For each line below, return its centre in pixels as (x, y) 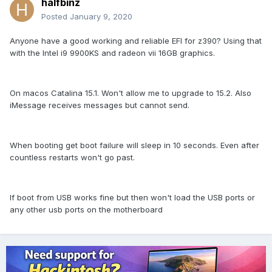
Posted (56, 17)
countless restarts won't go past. (72, 158)
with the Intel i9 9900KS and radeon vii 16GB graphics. (112, 53)
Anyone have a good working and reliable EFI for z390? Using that (136, 41)
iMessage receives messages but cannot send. (100, 105)
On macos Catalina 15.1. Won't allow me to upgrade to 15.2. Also (131, 93)
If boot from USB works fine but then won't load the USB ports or (132, 198)
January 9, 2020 (101, 17)
